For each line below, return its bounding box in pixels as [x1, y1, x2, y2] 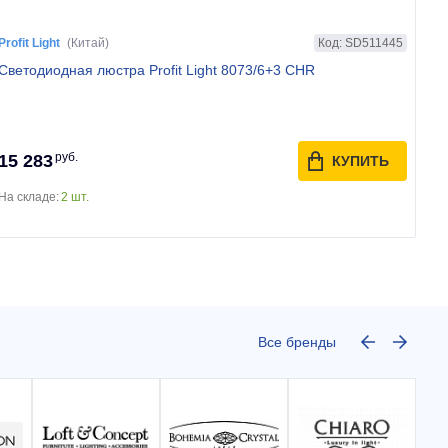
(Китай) [67, 36, 110, 50]
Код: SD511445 [317, 35, 403, 50]
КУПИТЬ [331, 153, 389, 169]
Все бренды [258, 334, 336, 350]
